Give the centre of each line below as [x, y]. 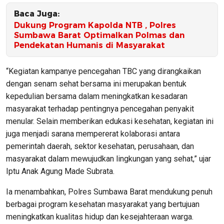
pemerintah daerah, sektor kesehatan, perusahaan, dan [100, 146]
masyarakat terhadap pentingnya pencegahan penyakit [100, 109]
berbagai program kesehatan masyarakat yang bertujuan [103, 204]
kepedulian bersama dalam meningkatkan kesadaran [97, 96]
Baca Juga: [37, 14]
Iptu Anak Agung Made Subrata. [60, 171]
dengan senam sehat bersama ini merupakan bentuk [96, 84]
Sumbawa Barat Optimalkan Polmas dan [99, 35]
